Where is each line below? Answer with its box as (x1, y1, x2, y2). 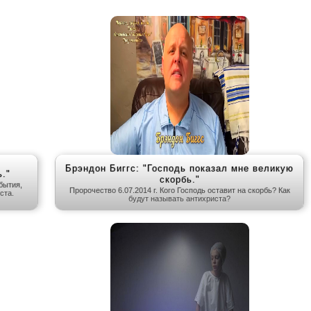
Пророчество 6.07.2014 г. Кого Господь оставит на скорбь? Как (69, 186, 290, 195)
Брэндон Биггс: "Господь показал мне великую (65, 163, 294, 174)
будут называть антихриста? (128, 194, 230, 203)
